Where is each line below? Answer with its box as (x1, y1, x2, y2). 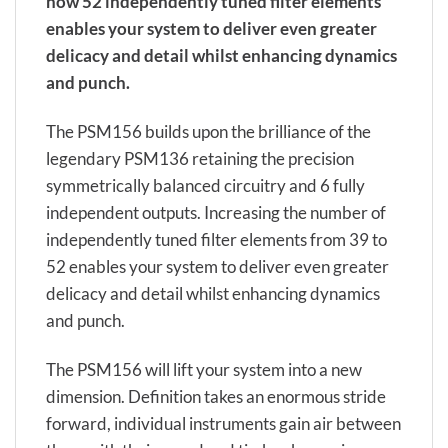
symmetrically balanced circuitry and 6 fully (46, 175, 365, 197)
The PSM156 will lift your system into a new (46, 359, 362, 381)
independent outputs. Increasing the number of (46, 202, 386, 224)
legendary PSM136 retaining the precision (46, 148, 354, 170)
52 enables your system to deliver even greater (46, 256, 389, 278)
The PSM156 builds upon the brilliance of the (46, 121, 371, 143)
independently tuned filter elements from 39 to (46, 229, 387, 251)
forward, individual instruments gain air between (46, 413, 401, 435)
